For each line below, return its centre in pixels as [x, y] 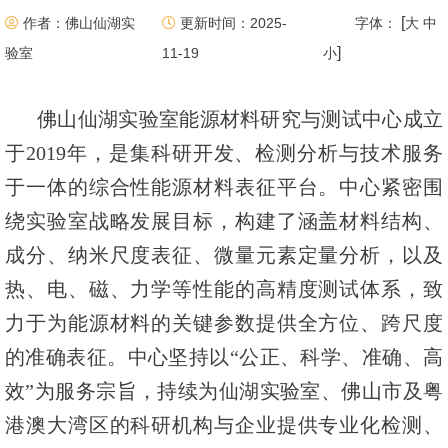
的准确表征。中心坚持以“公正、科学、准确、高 [224, 357]
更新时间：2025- [232, 23]
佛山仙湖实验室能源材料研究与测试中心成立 [240, 119]
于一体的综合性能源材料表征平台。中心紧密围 [224, 187]
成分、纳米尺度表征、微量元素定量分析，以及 [224, 255]
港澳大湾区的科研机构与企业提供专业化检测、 [224, 425]
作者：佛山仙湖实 [77, 23]
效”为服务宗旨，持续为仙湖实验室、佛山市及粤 [224, 391]
